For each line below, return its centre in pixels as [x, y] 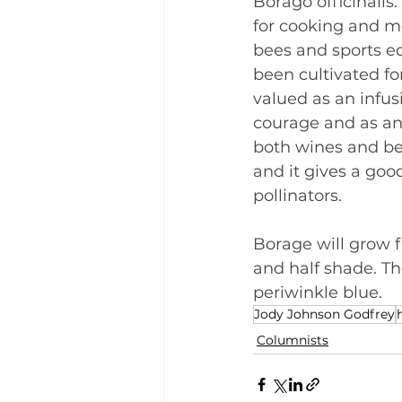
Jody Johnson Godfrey [324, 315]
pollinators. [297, 196]
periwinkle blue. [318, 293]
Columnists [293, 341]
